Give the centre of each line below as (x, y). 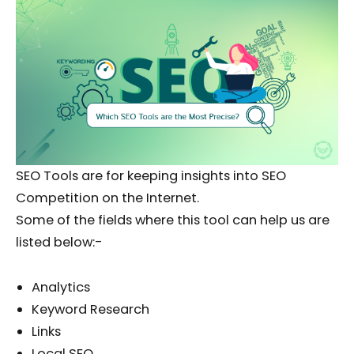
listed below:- (61, 243)
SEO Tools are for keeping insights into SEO (151, 176)
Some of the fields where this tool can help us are (173, 220)
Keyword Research (90, 309)
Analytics (61, 287)
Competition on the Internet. (107, 198)
